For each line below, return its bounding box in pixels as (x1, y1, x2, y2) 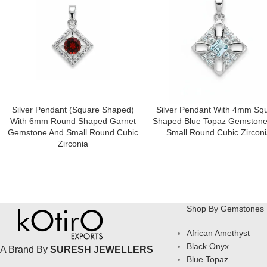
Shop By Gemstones (186, 204, 264, 214)
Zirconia (57, 139, 88, 149)
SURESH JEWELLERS (50, 244, 153, 255)
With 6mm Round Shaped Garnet (10, 116, 136, 126)
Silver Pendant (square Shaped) (11, 105, 134, 115)
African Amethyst (186, 228, 250, 238)
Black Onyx (186, 241, 229, 252)
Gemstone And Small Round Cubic (7, 128, 138, 138)
